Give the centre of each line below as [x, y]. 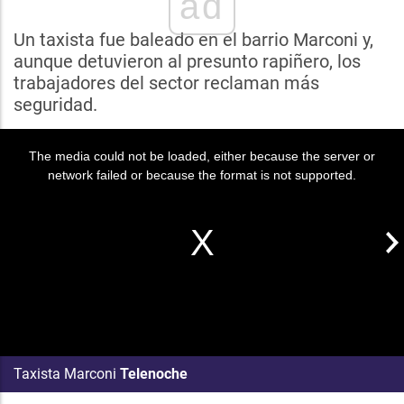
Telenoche [154, 374]
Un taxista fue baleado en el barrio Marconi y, [193, 40]
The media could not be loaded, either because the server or [202, 156]
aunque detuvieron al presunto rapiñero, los [187, 61]
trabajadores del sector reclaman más [166, 83]
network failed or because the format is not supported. [202, 175]
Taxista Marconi [65, 374]
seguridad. [55, 105]
